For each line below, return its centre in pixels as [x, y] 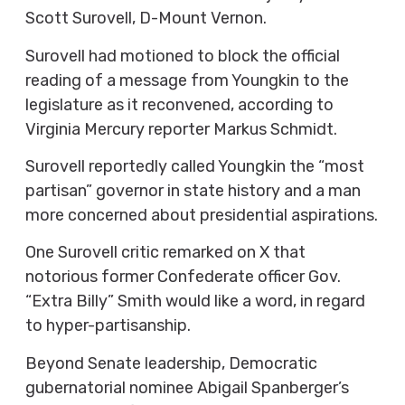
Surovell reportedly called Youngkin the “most [194, 167]
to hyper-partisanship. [108, 326]
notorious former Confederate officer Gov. [183, 277]
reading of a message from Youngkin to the [187, 80]
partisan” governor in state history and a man [193, 191]
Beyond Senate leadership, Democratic [171, 363]
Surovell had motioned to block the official [182, 56]
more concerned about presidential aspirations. [201, 216]
